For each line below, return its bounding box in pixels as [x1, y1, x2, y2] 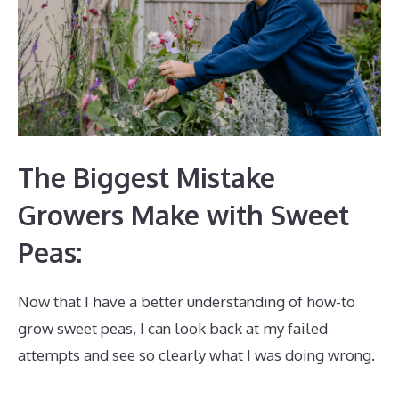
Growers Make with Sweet [18, 198, 349, 232]
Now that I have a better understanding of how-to [18, 292, 355, 312]
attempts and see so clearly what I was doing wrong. [18, 346, 375, 365]
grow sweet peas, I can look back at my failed [18, 319, 328, 338]
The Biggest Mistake [18, 160, 275, 195]
